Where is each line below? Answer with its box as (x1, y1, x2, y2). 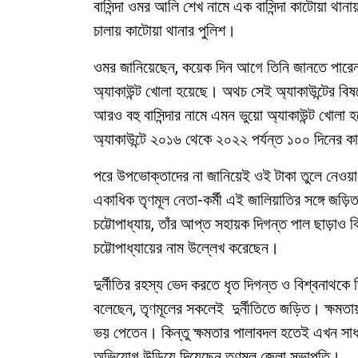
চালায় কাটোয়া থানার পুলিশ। (93, 21, 236, 40)
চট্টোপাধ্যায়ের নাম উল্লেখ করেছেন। (93, 238, 279, 257)
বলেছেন (93, 299, 133, 318)
